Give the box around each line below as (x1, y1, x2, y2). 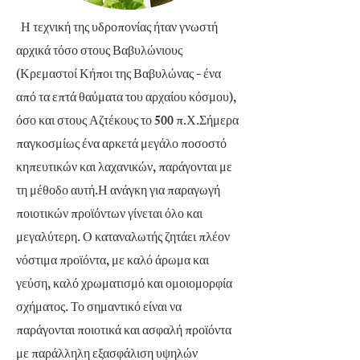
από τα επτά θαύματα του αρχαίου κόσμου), (16, 88, 236, 111)
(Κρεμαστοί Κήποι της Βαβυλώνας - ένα (16, 64, 221, 88)
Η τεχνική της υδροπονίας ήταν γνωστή (16, 18, 218, 41)
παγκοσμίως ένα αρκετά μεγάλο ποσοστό (16, 134, 227, 157)
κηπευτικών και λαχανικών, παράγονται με (16, 157, 232, 181)
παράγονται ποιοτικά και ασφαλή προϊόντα (16, 321, 231, 344)
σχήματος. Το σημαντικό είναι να (16, 297, 182, 321)
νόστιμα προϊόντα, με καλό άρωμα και (16, 251, 209, 274)
